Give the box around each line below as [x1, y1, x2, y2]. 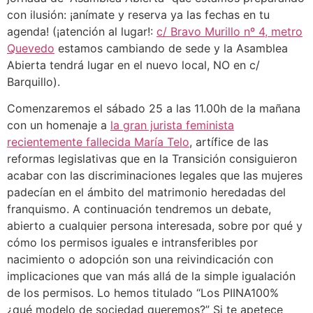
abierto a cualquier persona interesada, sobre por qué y [7, 218, 303, 233]
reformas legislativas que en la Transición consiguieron [7, 151, 297, 166]
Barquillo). [7, 74, 60, 89]
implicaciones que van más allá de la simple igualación [7, 268, 296, 283]
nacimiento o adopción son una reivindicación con [7, 252, 273, 266]
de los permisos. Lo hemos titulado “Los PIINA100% [7, 285, 279, 300]
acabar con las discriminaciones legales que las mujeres [7, 168, 303, 182]
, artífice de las [189, 134, 268, 149]
